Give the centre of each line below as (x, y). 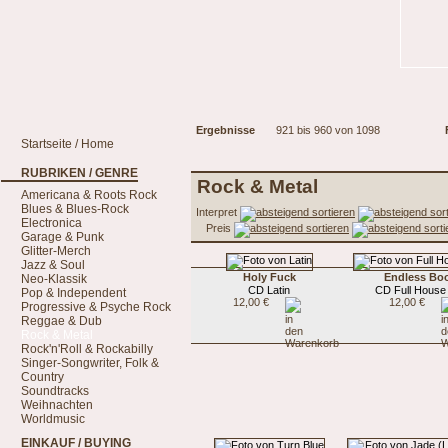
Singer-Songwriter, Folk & (90, 363)
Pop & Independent (73, 293)
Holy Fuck (269, 277)
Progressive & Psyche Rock (96, 307)
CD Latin (269, 290)
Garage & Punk (62, 237)
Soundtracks (55, 391)
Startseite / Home (67, 144)
